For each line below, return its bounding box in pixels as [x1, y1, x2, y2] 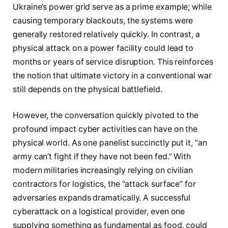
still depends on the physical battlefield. [13, 84, 162, 94]
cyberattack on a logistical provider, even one [13, 207, 185, 217]
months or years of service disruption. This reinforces [13, 56, 213, 67]
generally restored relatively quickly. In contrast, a [13, 29, 200, 39]
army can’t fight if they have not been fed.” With [13, 152, 191, 162]
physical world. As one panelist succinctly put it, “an [13, 138, 207, 148]
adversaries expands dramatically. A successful [13, 193, 191, 203]
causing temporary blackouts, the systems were [13, 15, 193, 25]
